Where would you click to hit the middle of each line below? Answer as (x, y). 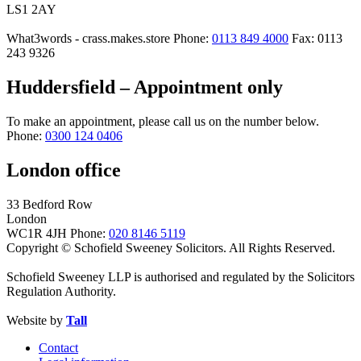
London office (64, 170)
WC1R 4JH (37, 233)
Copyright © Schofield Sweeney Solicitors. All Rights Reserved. (171, 247)
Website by (36, 320)
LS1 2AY (31, 10)
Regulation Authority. (61, 291)
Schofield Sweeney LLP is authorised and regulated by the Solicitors (180, 276)
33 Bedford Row (50, 204)
